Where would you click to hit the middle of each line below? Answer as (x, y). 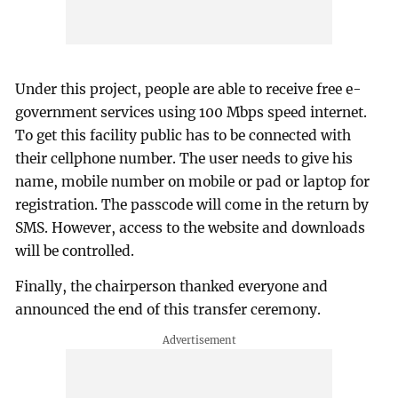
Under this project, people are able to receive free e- (189, 89)
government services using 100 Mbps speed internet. (191, 112)
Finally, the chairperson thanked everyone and (172, 286)
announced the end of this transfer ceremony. (168, 309)
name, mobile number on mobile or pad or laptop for (193, 181)
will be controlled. (75, 251)
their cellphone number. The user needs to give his (184, 158)
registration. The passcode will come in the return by (192, 204)
